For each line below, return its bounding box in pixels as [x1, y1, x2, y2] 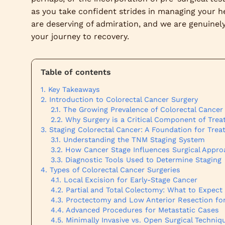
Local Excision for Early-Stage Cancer [64, 176, 197, 184]
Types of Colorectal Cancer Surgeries [50, 166, 180, 174]
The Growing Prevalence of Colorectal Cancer [63, 105, 223, 114]
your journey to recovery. [31, 32, 129, 41]
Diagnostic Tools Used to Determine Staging [65, 156, 221, 164]
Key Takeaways [48, 85, 100, 93]
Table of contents [41, 67, 111, 77]
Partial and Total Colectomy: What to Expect [66, 186, 222, 194]
